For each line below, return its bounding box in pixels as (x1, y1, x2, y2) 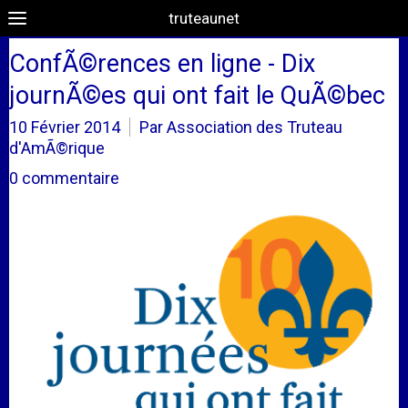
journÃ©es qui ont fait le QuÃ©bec (9, 81, 385, 110)
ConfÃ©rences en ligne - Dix (9, 49, 315, 78)
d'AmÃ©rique (9, 138, 105, 158)
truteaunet (168, 9, 240, 27)
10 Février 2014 (9, 117, 120, 137)
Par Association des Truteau (139, 117, 342, 137)
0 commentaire (9, 168, 119, 188)
